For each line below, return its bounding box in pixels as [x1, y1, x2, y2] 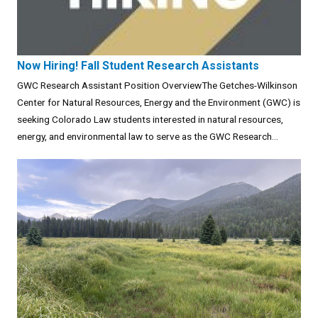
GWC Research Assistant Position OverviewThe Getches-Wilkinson [17, 79, 297, 91]
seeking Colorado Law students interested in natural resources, [17, 113, 283, 125]
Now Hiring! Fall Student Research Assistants [17, 58, 259, 72]
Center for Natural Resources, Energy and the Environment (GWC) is [17, 96, 300, 108]
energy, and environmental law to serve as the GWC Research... [17, 130, 278, 142]
